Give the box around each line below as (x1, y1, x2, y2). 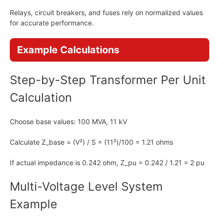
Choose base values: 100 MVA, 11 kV (10, 117, 127, 126)
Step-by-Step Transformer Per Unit (10, 73, 206, 87)
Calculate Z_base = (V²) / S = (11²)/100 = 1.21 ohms (10, 138, 173, 146)
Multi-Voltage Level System (10, 179, 163, 194)
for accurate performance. (10, 19, 94, 27)
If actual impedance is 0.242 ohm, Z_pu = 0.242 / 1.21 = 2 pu (10, 158, 204, 167)
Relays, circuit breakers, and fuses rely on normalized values (10, 8, 203, 17)
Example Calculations (17, 44, 119, 56)
